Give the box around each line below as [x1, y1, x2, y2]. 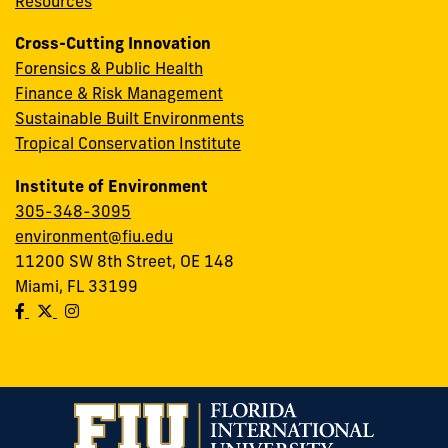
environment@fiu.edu [15, 226, 173, 247]
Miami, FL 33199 [15, 276, 138, 297]
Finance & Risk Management [15, 83, 223, 104]
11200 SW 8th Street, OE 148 [15, 251, 234, 272]
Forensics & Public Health [15, 58, 203, 79]
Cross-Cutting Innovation [15, 33, 211, 54]
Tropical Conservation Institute [15, 133, 241, 154]
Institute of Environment [15, 176, 208, 197]
